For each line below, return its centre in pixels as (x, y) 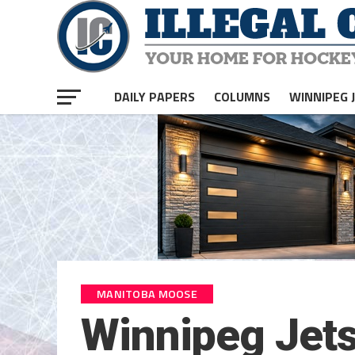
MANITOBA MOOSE (147, 294)
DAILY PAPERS (155, 97)
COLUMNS (242, 97)
